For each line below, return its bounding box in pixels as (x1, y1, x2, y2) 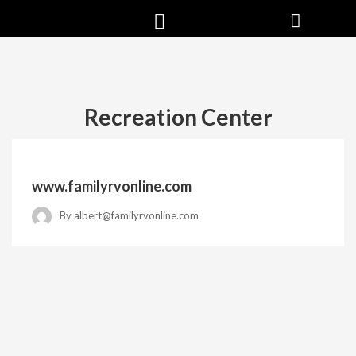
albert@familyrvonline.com (74, 209, 199, 222)
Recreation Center (83, 103, 273, 130)
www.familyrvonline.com (32, 177, 192, 195)
